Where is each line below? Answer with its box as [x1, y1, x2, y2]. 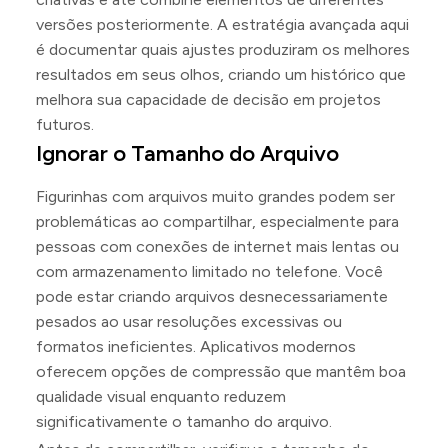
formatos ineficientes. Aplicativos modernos [36, 336, 356, 356]
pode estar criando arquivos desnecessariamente [36, 286, 388, 306]
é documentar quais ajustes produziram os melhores [36, 39, 410, 59]
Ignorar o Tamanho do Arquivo [36, 139, 339, 167]
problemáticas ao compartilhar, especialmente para [36, 211, 399, 231]
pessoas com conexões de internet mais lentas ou [36, 236, 399, 256]
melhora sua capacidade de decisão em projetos [36, 89, 381, 109]
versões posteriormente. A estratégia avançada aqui [36, 14, 409, 34]
